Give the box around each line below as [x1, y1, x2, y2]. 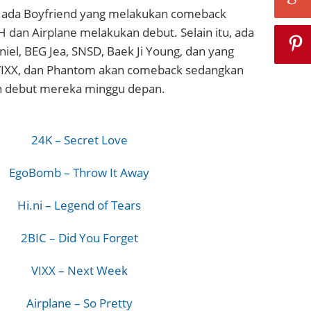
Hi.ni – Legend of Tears [17, 197, 142, 213]
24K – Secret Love [31, 132, 128, 148]
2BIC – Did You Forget [20, 230, 138, 246]
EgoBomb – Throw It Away [9, 165, 150, 180]
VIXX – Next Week [31, 262, 128, 278]
